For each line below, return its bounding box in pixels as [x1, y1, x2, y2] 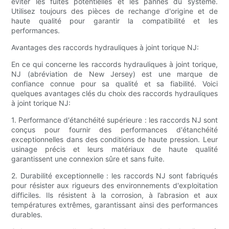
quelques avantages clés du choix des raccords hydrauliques [11, 89, 218, 98]
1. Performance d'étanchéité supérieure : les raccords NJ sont [11, 116, 218, 125]
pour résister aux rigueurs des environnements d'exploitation [11, 181, 218, 190]
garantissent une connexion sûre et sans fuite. [11, 154, 165, 164]
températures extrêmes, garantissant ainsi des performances [11, 200, 218, 210]
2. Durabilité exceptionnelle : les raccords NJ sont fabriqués [11, 171, 218, 180]
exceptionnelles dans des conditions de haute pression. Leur [11, 135, 218, 144]
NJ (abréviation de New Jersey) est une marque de [11, 70, 218, 79]
